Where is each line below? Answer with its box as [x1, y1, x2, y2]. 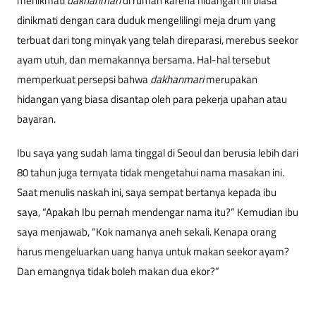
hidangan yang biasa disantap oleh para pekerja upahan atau [17, 91, 287, 108]
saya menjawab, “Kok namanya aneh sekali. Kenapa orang [17, 224, 276, 241]
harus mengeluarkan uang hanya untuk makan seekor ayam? [17, 243, 289, 260]
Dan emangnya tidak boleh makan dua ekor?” [17, 263, 219, 280]
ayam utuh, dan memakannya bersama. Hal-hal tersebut [17, 51, 270, 68]
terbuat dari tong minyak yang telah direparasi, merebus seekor [17, 32, 298, 49]
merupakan [204, 71, 257, 88]
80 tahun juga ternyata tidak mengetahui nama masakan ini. [17, 164, 284, 181]
